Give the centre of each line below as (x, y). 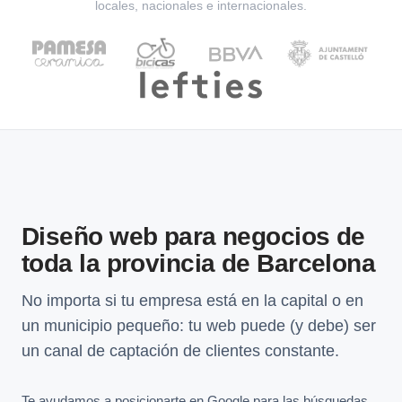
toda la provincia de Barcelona (199, 263)
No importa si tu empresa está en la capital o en (192, 300)
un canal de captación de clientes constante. (180, 350)
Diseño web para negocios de (193, 236)
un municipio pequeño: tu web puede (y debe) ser (199, 325)
